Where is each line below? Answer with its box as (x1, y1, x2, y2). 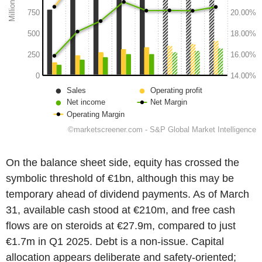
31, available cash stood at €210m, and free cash (6, 204, 235, 216)
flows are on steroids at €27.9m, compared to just (6, 219, 236, 232)
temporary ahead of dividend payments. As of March (6, 188, 249, 200)
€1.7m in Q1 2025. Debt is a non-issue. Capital (6, 235, 224, 247)
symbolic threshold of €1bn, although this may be (6, 172, 234, 184)
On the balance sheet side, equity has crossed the (6, 156, 239, 168)
